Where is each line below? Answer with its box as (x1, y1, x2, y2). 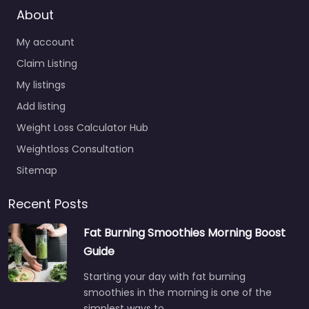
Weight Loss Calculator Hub (17, 121, 148, 135)
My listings (17, 78, 66, 92)
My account (17, 35, 74, 50)
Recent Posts (8, 195, 88, 213)
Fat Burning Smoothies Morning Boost (83, 225, 286, 241)
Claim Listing (17, 57, 77, 71)
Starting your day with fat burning (83, 270, 246, 284)
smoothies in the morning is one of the (83, 286, 272, 300)
